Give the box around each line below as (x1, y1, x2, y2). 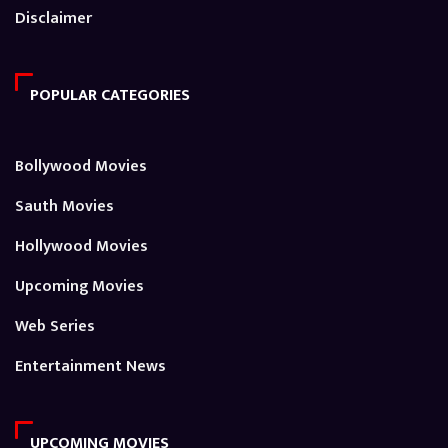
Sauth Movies (15, 193, 114, 221)
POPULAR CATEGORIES (30, 82, 190, 110)
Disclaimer (15, 5, 92, 33)
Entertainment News (15, 353, 166, 381)
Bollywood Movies (15, 153, 147, 181)
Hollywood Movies (15, 233, 148, 261)
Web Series (15, 313, 95, 341)
